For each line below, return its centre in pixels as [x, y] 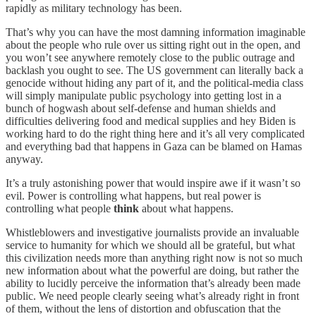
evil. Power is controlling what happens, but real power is [133, 195]
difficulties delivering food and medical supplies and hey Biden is [151, 121]
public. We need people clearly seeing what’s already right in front [152, 296]
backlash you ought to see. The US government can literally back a [154, 70]
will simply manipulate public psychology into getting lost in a [144, 95]
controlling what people [60, 208]
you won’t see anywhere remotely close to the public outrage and [150, 57]
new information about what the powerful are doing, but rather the [152, 270]
